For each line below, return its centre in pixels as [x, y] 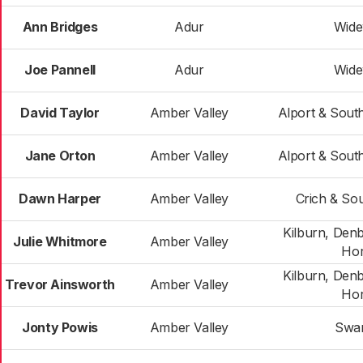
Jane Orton [60, 156]
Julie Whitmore [60, 241]
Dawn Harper [60, 199]
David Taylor [60, 113]
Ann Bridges [60, 27]
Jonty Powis [60, 327]
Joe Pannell [60, 70]
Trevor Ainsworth [60, 284]
